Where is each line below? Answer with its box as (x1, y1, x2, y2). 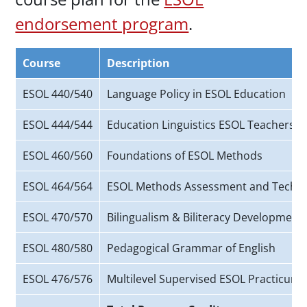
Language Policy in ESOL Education (107, 86, 286, 102)
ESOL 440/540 (23, 86, 93, 102)
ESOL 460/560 (23, 148, 93, 164)
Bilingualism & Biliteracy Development (107, 210, 304, 225)
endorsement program (15, 12, 189, 36)
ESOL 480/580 (23, 241, 93, 256)
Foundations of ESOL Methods (107, 148, 263, 164)
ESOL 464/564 (23, 179, 93, 195)
